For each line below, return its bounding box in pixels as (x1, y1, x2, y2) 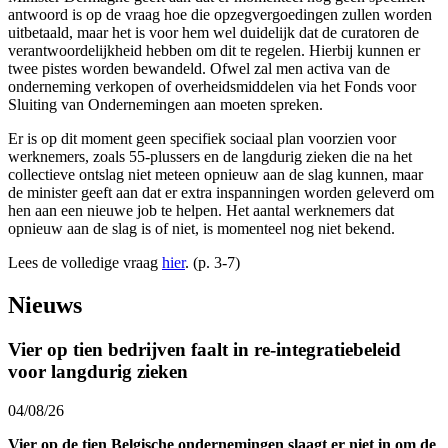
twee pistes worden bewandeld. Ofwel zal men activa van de (8, 60, 390, 78)
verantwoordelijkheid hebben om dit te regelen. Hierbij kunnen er (8, 42, 420, 60)
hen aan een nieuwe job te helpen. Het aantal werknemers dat (8, 202, 394, 220)
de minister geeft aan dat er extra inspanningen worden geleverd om (8, 184, 434, 202)
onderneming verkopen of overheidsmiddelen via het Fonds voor (8, 78, 416, 96)
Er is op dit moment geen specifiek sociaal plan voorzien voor (8, 130, 396, 148)
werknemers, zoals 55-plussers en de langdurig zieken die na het (8, 148, 412, 166)
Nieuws (8, 292, 82, 319)
